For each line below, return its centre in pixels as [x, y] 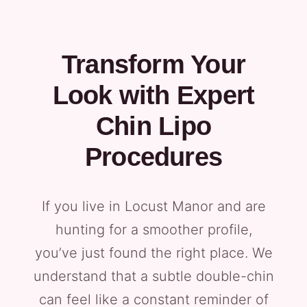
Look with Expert [153, 95]
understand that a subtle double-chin [153, 276]
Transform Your [153, 64]
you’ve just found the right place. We [153, 253]
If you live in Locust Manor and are [153, 206]
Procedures [153, 157]
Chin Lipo [153, 126]
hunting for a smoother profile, [153, 230]
